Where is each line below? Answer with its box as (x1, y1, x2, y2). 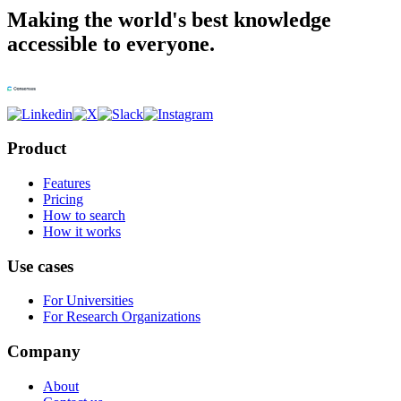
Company (7, 342, 81, 362)
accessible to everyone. (7, 31, 215, 55)
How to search (43, 207, 125, 223)
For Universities (43, 293, 133, 309)
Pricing (43, 191, 83, 207)
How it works (43, 223, 121, 239)
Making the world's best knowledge (7, 7, 331, 31)
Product (7, 139, 66, 158)
